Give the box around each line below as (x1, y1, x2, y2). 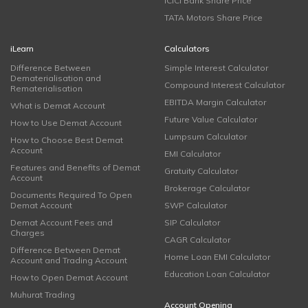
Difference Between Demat (10, 245, 120, 256)
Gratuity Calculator (164, 166, 238, 177)
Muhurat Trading (10, 289, 75, 300)
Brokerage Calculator (164, 183, 250, 194)
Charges (10, 228, 45, 239)
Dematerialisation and (10, 73, 101, 84)
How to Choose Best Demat (10, 135, 123, 146)
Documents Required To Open (10, 190, 132, 201)
